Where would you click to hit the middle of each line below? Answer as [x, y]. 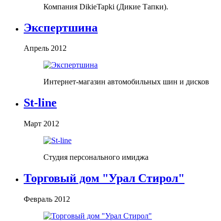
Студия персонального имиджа [96, 157]
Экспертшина [61, 27]
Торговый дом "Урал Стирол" [104, 178]
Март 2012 [41, 124]
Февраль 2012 [47, 199]
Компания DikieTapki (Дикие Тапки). [106, 6]
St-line [40, 103]
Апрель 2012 [45, 48]
